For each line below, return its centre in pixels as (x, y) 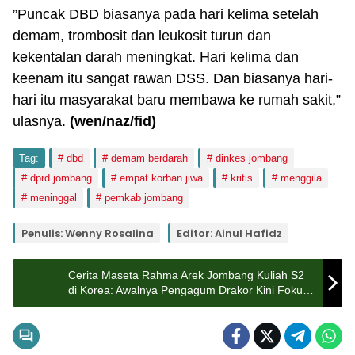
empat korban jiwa (161, 178)
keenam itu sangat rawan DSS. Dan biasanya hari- (173, 78)
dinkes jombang (252, 158)
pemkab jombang (144, 198)
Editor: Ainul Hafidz (229, 233)
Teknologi (92, 305)
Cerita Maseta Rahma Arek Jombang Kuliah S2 (186, 275)
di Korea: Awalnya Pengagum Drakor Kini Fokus (188, 290)
